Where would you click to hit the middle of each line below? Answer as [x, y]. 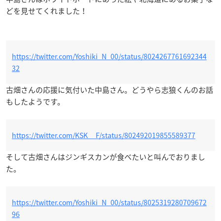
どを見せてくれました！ [47, 11]
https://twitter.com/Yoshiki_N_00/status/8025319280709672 [109, 202]
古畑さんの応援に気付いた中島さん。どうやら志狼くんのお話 [110, 90]
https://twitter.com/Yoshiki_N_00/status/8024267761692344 [109, 56]
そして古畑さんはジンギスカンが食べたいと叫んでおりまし [106, 157]
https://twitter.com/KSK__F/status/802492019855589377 [104, 135]
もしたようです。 [35, 101]
